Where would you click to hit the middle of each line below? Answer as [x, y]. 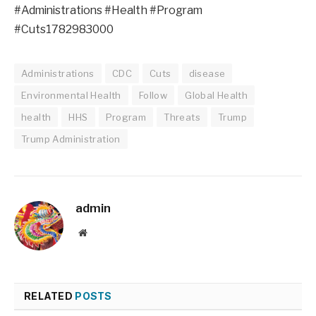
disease [207, 73]
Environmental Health [71, 95]
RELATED [50, 296]
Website [102, 232]
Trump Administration [71, 139]
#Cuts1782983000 [64, 29]
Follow [153, 95]
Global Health [217, 95]
